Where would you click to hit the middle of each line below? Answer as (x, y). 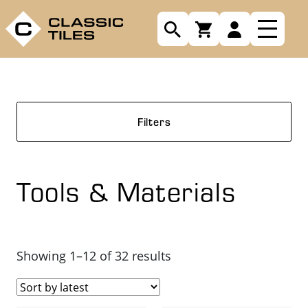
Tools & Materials (126, 191)
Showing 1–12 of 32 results (94, 256)
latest (186, 296)
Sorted (189, 255)
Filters (154, 121)
